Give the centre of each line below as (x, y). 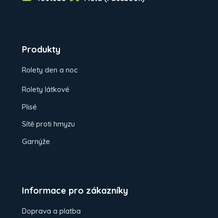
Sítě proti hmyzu (48, 124)
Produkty (41, 50)
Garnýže (36, 141)
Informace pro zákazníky (75, 191)
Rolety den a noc (50, 70)
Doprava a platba (51, 211)
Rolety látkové (46, 89)
